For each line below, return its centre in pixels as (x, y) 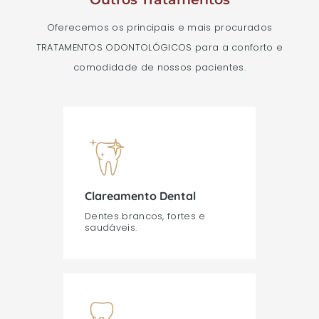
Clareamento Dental (140, 195)
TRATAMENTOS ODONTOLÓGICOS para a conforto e (159, 48)
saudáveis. (111, 227)
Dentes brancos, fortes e (145, 216)
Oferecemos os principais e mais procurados (159, 28)
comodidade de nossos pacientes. (159, 68)
